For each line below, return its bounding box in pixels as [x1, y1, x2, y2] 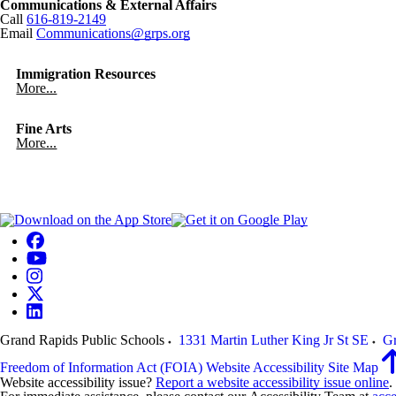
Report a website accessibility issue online [156, 375, 389, 390]
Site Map [328, 360, 378, 375]
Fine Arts [16, 121, 72, 136]
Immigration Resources [16, 66, 156, 81]
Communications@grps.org [36, 26, 190, 41]
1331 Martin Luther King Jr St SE [179, 332, 369, 347]
